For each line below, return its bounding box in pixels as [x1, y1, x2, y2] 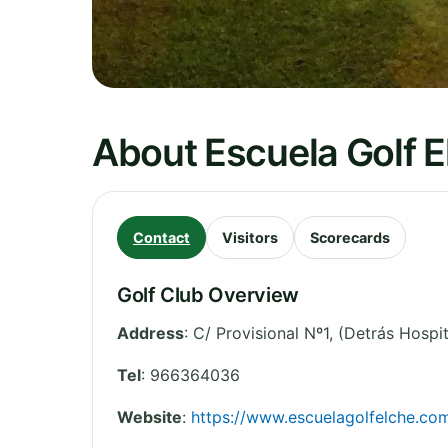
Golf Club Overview [117, 282, 299, 307]
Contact [133, 228, 190, 246]
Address [117, 322, 184, 343]
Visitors [222, 228, 278, 246]
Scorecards [310, 228, 390, 246]
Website [117, 406, 182, 427]
